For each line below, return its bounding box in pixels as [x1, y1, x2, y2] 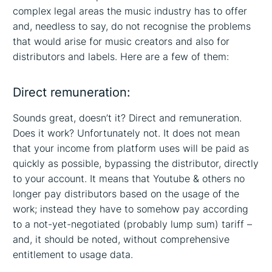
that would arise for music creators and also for [13, 35, 230, 48]
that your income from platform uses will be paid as [13, 141, 250, 154]
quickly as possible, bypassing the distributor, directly [13, 157, 259, 169]
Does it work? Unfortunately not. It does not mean [13, 126, 240, 139]
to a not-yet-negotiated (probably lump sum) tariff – [13, 217, 253, 230]
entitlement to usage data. [13, 248, 134, 260]
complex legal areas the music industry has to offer [13, 5, 248, 18]
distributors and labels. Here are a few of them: [13, 50, 229, 63]
